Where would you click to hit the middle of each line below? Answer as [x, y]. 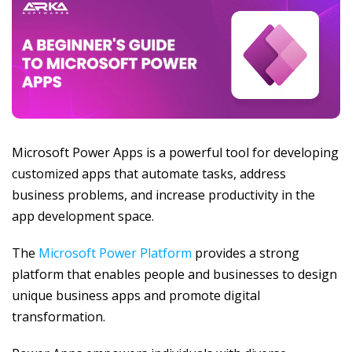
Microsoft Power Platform [114, 253]
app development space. [83, 216]
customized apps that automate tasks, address [149, 174]
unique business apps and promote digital [136, 296]
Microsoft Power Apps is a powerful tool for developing [175, 153]
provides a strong [246, 253]
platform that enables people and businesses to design [174, 275]
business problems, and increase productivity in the [163, 195]
